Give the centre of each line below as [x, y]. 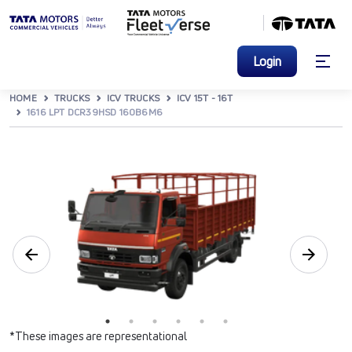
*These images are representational [98, 336]
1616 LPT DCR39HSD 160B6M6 [95, 112]
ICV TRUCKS [134, 98]
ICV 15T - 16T [205, 98]
